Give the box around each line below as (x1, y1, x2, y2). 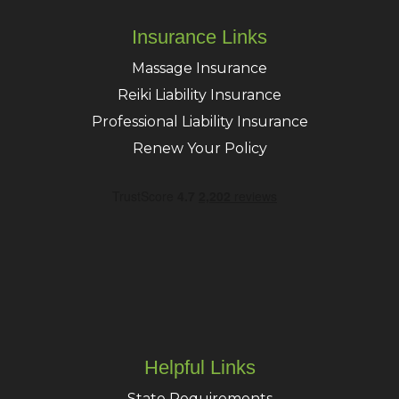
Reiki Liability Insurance (118, 86, 281, 104)
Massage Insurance (132, 60, 267, 77)
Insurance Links (132, 26, 267, 49)
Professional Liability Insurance (91, 113, 308, 131)
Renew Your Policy (132, 140, 267, 158)
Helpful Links (143, 356, 256, 379)
